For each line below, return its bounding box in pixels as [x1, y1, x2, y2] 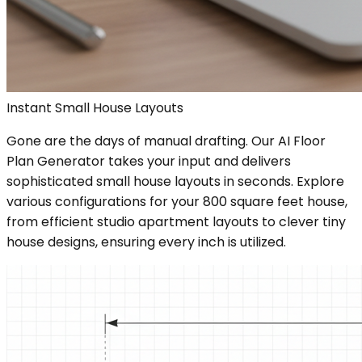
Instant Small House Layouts [6, 98, 183, 117]
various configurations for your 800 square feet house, [6, 192, 347, 211]
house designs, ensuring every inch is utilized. [6, 232, 286, 251]
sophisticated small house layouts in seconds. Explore [6, 171, 344, 191]
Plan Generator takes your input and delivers [6, 151, 291, 170]
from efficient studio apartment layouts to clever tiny [6, 212, 346, 231]
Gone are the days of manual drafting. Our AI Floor [6, 131, 326, 150]
